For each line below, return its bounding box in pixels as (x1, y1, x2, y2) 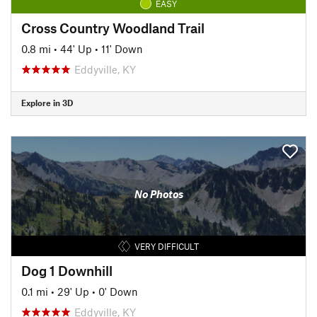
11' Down (101, 42, 143, 55)
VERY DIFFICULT (134, 241, 199, 251)
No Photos (134, 188, 183, 200)
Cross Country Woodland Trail (21, 19, 204, 36)
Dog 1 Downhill (21, 262, 113, 279)
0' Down (98, 284, 138, 298)
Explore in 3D (21, 98, 73, 108)
